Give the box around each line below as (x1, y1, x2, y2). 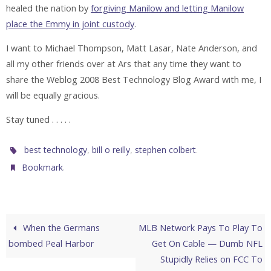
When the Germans (21, 221, 100, 233)
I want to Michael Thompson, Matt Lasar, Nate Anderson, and (6, 42, 257, 54)
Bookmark (22, 161, 64, 173)
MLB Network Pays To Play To (138, 221, 263, 233)
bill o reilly (92, 143, 131, 155)
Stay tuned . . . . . (6, 114, 71, 126)
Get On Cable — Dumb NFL (151, 237, 263, 249)
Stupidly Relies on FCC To (160, 253, 263, 265)
